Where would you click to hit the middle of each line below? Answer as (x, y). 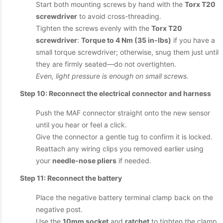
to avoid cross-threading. (119, 16)
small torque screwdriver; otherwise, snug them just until (127, 52)
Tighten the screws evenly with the (94, 28)
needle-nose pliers (84, 161)
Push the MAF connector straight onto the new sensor (123, 113)
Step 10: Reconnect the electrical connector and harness (115, 93)
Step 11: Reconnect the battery (71, 178)
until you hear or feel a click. (81, 125)
